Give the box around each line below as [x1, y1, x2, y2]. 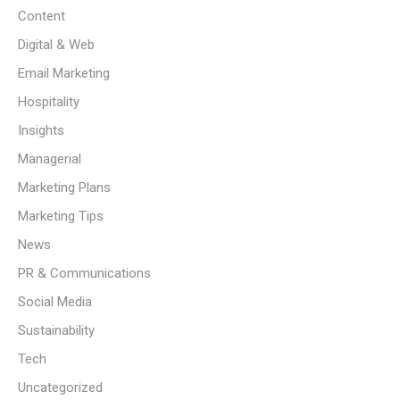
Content [18, 8, 65, 24]
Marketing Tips [18, 208, 104, 224]
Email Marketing [18, 65, 110, 81]
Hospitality [18, 94, 79, 110]
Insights [18, 122, 64, 138]
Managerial [18, 151, 81, 167]
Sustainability [18, 322, 95, 338]
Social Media [18, 294, 92, 310]
